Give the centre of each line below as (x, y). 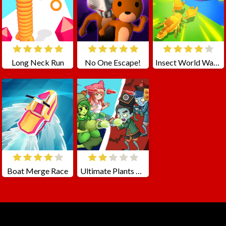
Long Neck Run (38, 63)
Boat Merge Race (38, 171)
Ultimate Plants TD (139, 171)
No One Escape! (113, 63)
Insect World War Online (217, 63)
